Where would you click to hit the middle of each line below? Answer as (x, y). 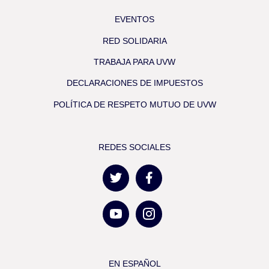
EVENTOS (134, 20)
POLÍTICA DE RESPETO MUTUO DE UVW (134, 104)
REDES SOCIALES (134, 147)
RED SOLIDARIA (134, 41)
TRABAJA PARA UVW (134, 62)
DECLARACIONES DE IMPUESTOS (134, 83)
